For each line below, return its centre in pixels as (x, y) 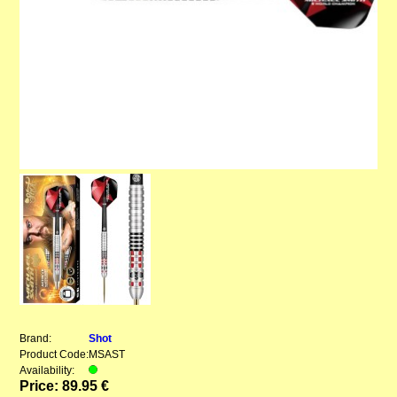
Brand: (36, 339)
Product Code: (54, 355)
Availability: (47, 371)
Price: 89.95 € (65, 386)
